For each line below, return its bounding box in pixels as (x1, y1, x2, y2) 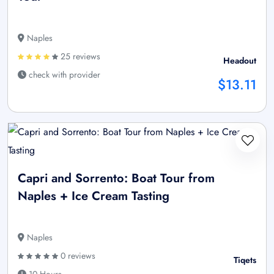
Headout (223, 54, 256, 67)
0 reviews (58, 249, 95, 262)
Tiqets (234, 253, 256, 266)
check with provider (26, 68, 100, 81)
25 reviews (58, 50, 100, 62)
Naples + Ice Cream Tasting (18, 187, 169, 205)
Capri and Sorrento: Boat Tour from (18, 169, 215, 187)
